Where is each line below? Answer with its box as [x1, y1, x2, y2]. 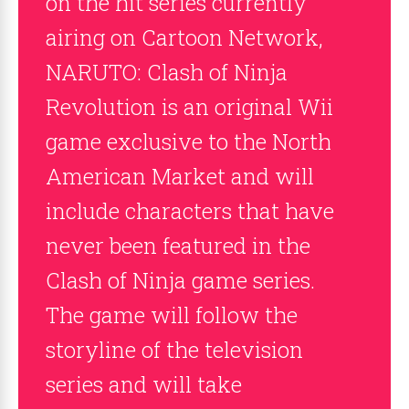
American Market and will [46, 162, 314, 191]
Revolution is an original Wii [46, 92, 333, 121]
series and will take [46, 370, 242, 399]
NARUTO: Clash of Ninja [46, 58, 288, 87]
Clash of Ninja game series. [46, 266, 315, 295]
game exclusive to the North [46, 127, 331, 156]
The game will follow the [46, 300, 298, 330]
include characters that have [46, 196, 334, 225]
